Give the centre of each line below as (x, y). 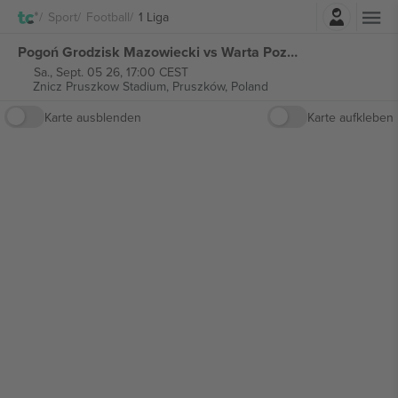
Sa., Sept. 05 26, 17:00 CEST (111, 72)
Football (108, 16)
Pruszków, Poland (220, 86)
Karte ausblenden (93, 117)
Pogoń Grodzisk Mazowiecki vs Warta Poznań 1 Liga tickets (292, 52)
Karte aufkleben (350, 117)
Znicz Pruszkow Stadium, (102, 86)
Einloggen (248, 12)
